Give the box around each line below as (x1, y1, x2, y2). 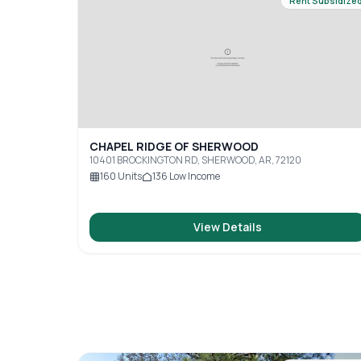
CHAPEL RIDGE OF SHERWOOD (89, 139, 259, 154)
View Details (193, 219, 263, 234)
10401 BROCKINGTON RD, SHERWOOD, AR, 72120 (89, 153, 301, 167)
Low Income (168, 169, 220, 183)
